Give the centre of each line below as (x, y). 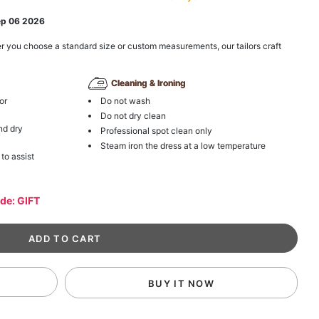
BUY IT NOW (182, 283)
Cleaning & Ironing (148, 83)
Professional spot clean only (156, 130)
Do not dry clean (133, 115)
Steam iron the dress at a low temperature (183, 145)
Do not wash (125, 100)
